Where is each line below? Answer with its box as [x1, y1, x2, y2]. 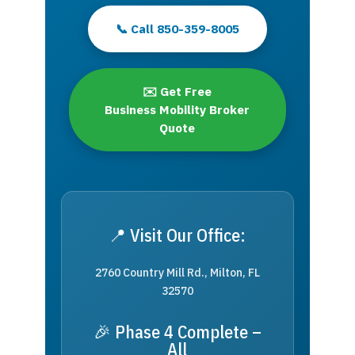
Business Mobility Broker [105, 101, 250, 117]
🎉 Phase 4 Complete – [93, 319, 261, 343]
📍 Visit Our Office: [109, 223, 246, 246]
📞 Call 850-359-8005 [115, 20, 239, 36]
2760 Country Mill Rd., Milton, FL [94, 265, 260, 280]
